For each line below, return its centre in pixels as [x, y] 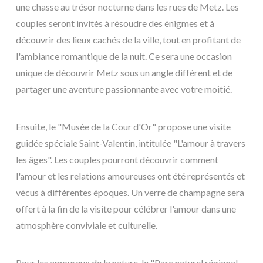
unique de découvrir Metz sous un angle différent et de [124, 72]
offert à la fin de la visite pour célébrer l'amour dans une [126, 208]
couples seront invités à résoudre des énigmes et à [115, 23]
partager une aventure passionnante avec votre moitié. [124, 89]
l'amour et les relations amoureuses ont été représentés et [130, 176]
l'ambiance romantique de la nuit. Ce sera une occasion [124, 56]
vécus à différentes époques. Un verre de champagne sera [130, 192]
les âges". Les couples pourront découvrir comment [117, 159]
